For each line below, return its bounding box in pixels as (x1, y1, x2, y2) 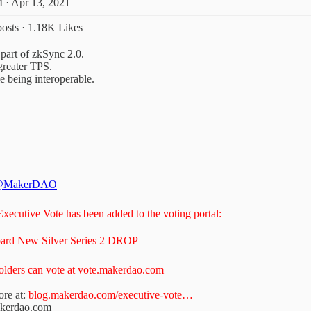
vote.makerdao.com (78, 264, 164, 276)
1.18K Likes (28, 22, 83, 34)
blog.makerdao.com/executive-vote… (28, 289, 193, 301)
